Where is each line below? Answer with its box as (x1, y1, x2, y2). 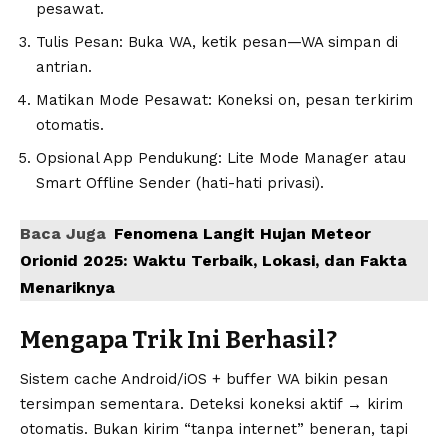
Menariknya (20, 277, 115, 297)
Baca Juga (20, 223, 106, 243)
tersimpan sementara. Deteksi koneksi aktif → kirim (20, 394, 403, 413)
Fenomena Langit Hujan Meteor (114, 223, 371, 243)
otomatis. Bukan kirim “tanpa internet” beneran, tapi (20, 419, 408, 438)
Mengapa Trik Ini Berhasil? (20, 325, 337, 354)
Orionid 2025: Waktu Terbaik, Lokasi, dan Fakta (20, 250, 407, 270)
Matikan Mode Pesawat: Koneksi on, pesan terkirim (36, 90, 413, 109)
